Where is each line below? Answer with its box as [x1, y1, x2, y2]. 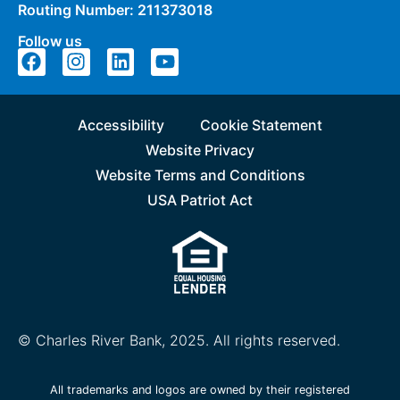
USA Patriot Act [147, 191, 253, 210]
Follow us [18, 31, 82, 50]
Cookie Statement [200, 116, 322, 135]
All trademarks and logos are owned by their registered [50, 383, 350, 397]
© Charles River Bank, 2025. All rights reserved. [18, 331, 340, 349]
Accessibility [78, 116, 164, 135]
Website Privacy [146, 141, 254, 160]
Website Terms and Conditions [95, 166, 305, 185]
